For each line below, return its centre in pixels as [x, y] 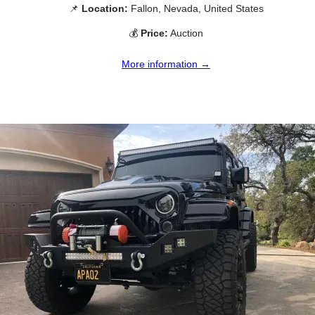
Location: [104, 8]
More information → [166, 64]
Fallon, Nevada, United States [195, 8]
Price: [154, 33]
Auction [186, 33]
